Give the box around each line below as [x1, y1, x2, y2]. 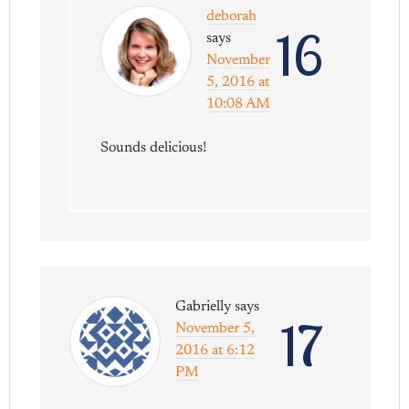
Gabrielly [175, 299, 232, 314]
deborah [206, 8, 257, 24]
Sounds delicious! [100, 140, 207, 155]
